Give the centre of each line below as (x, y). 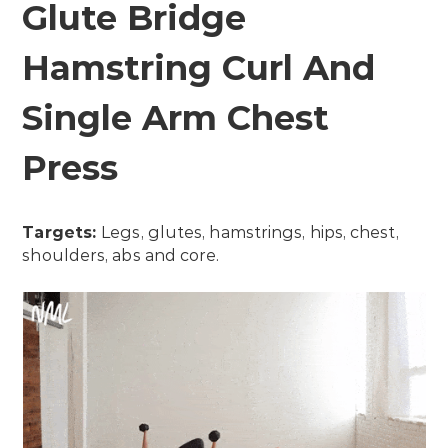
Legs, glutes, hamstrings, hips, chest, (250, 232)
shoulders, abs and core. (121, 255)
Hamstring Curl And (199, 67)
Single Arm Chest (176, 117)
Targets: (62, 232)
